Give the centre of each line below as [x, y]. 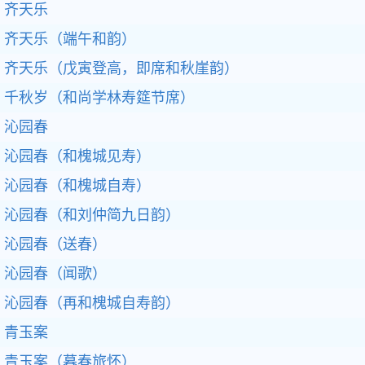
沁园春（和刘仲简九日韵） [92, 215]
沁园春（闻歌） [55, 274]
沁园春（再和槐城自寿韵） [92, 303]
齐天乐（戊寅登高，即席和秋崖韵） [121, 68]
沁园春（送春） [55, 244]
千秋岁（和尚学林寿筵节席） [99, 98]
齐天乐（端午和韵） [70, 39]
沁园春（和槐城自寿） [77, 186]
